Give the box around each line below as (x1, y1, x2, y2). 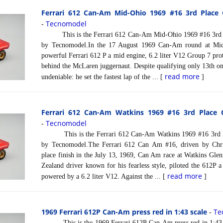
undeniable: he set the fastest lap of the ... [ (41, 73, 165, 81)
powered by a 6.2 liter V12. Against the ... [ (41, 172, 168, 180)
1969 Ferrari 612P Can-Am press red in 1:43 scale (41, 207, 208, 217)
